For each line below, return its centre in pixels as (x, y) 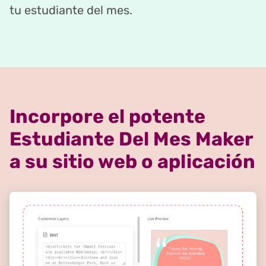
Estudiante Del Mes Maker (131, 139)
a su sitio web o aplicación (132, 162)
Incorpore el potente (107, 117)
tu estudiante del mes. (71, 10)
